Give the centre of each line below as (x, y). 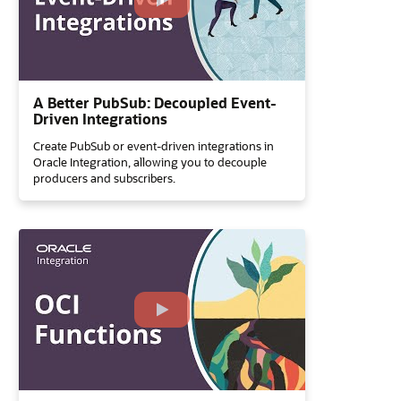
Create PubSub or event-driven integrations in (154, 145)
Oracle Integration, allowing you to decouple (150, 162)
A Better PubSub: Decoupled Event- (155, 102)
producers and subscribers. (104, 178)
